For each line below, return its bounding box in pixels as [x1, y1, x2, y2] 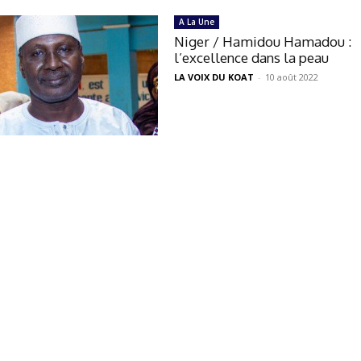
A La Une [179, 16, 215, 28]
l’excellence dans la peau [174, 49, 330, 67]
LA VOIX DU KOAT [174, 71, 255, 84]
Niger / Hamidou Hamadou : [174, 33, 352, 51]
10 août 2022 [265, 71, 319, 84]
